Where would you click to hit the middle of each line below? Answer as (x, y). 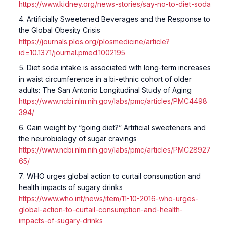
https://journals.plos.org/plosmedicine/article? (94, 42)
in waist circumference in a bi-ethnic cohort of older (105, 79)
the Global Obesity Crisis (60, 30)
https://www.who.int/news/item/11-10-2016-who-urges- (108, 199)
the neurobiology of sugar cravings (78, 139)
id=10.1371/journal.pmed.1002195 (72, 53)
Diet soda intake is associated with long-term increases (119, 68)
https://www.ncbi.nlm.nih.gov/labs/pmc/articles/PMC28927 (115, 150)
